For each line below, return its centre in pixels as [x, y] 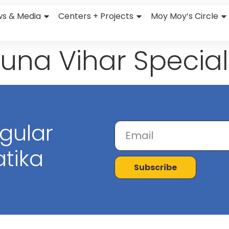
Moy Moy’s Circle [185, 16]
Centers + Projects [96, 16]
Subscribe [155, 167]
